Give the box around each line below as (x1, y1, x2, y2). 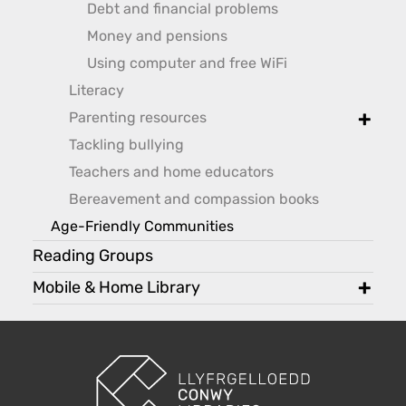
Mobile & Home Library (33, 278, 200, 298)
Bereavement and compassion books (69, 190, 319, 208)
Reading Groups (33, 246, 153, 266)
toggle (355, 130, 402, 149)
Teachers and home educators (69, 163, 274, 181)
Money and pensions (87, 27, 227, 45)
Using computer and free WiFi (87, 54, 287, 72)
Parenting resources (69, 109, 207, 127)
